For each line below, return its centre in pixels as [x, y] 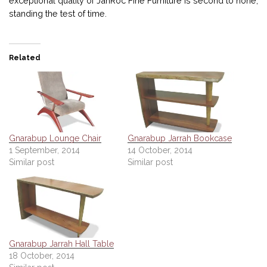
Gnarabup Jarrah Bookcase [180, 139]
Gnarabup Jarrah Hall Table [61, 243]
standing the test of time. [58, 14]
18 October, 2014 [42, 255]
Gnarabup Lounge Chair [55, 139]
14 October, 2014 [160, 150]
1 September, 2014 [44, 150]
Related [25, 58]
